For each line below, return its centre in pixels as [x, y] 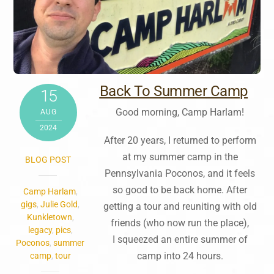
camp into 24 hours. [180, 256]
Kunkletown [49, 217]
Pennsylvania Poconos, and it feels [180, 174]
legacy [40, 230]
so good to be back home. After [180, 190]
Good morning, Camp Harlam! [180, 113]
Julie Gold [59, 205]
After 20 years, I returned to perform [180, 141]
